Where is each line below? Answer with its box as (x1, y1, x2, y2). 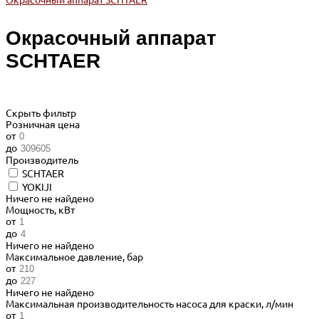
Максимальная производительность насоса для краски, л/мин (6, 298, 293, 310)
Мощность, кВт (6, 204, 75, 216)
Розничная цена (6, 118, 80, 130)
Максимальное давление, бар (6, 251, 143, 263)
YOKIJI (22, 181, 52, 193)
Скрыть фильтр (6, 107, 76, 119)
